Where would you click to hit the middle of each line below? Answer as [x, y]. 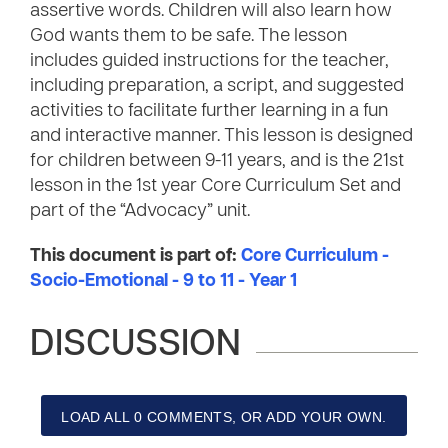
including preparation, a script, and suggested [217, 86]
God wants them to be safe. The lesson [188, 36]
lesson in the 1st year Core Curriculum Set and [215, 186]
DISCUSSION [135, 346]
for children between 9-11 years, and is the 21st [217, 161]
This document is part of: [135, 256]
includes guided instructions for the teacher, [209, 61]
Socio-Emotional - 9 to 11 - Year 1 [163, 281]
